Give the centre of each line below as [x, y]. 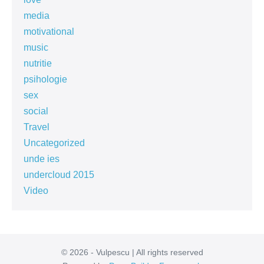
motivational [49, 32]
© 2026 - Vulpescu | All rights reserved [132, 253]
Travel [37, 127]
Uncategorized [54, 143]
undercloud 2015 [59, 175]
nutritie [38, 64]
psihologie [45, 80]
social [36, 111]
